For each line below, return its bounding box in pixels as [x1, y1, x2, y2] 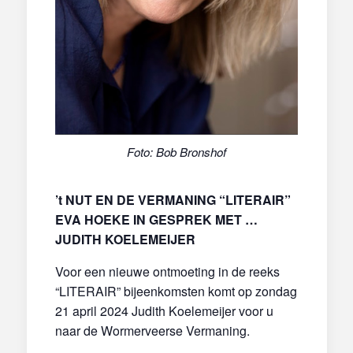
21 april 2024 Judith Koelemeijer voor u [54, 301, 273, 320]
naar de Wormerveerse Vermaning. [54, 321, 256, 340]
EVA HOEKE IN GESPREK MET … [54, 210, 258, 229]
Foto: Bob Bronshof [126, 143, 226, 160]
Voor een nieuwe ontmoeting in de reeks [54, 262, 280, 281]
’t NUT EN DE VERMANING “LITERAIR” [54, 190, 291, 209]
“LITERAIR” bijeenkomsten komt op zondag [54, 281, 297, 300]
